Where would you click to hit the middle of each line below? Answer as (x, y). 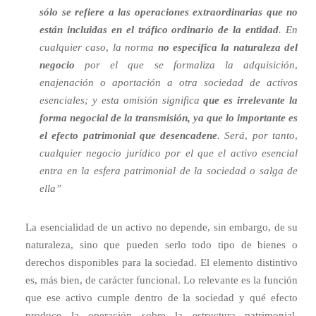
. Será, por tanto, (258, 135)
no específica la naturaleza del (227, 47)
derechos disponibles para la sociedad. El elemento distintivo (162, 262)
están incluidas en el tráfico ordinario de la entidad (159, 30)
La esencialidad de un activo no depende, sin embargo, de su (162, 227)
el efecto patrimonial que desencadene (129, 135)
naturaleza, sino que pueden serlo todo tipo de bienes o (162, 245)
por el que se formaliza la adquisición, (186, 65)
